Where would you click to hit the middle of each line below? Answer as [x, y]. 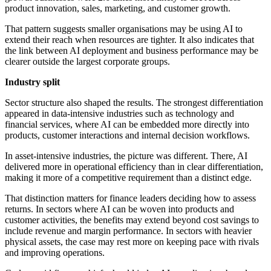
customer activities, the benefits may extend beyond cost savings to [132, 220]
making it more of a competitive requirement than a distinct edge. [128, 178]
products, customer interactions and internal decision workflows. [127, 135]
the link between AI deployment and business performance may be [132, 51]
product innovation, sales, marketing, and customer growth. [118, 8]
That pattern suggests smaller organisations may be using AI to [124, 29]
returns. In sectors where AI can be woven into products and [119, 209]
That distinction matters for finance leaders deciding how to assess [130, 198]
